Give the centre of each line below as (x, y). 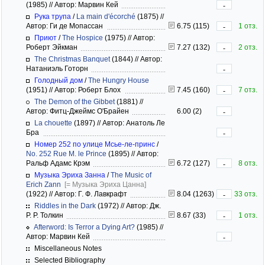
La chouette (53, 123)
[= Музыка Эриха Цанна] (105, 184)
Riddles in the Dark (65, 206)
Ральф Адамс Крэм (60, 163)
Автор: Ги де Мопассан (66, 26)
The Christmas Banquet (72, 59)
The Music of (131, 175)
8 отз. (248, 163)
